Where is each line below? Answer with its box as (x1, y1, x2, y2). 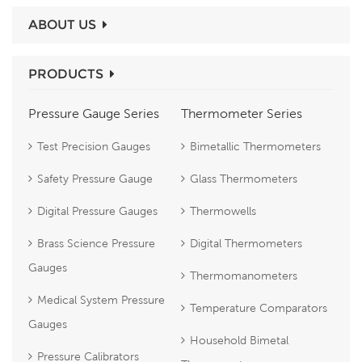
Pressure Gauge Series (28, 105, 159, 120)
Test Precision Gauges (37, 139, 150, 153)
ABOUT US (28, 16, 96, 32)
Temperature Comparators (190, 301, 327, 314)
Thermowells (190, 204, 256, 217)
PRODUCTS (28, 65, 103, 82)
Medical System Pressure (37, 293, 165, 306)
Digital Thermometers (190, 236, 302, 250)
